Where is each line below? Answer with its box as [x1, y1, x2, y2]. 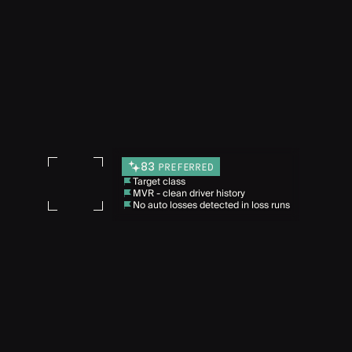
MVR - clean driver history [133, 185, 245, 202]
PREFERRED [158, 161, 214, 171]
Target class [133, 173, 185, 190]
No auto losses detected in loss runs [133, 196, 290, 214]
